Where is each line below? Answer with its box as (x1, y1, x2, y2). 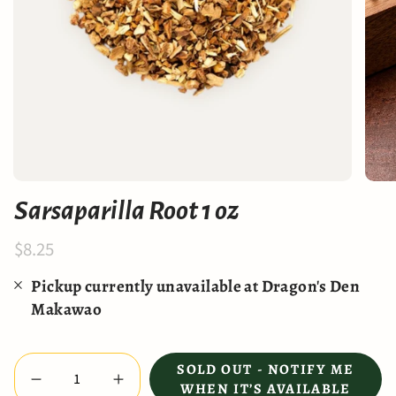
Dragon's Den (261, 275, 361, 299)
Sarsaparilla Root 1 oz (14, 195, 240, 225)
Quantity (13, 352, 65, 372)
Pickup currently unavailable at (31, 275, 262, 299)
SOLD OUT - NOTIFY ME (177, 360, 354, 380)
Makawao (31, 298, 103, 322)
